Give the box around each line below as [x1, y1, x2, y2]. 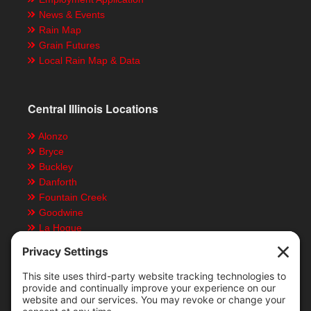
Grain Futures [36, 40, 101, 51]
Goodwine [36, 207, 84, 219]
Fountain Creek [36, 192, 108, 203]
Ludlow [36, 237, 71, 249]
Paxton [36, 253, 70, 264]
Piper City [36, 268, 82, 280]
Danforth [36, 176, 78, 188]
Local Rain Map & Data [36, 55, 141, 67]
